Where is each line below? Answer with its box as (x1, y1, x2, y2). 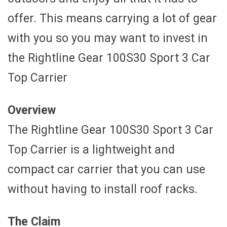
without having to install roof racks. (8, 182, 198, 196)
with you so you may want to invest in (8, 31, 208, 45)
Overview (8, 103, 56, 117)
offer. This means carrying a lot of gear (8, 11, 217, 25)
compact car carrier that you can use (8, 162, 205, 176)
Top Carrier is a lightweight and (8, 142, 175, 157)
